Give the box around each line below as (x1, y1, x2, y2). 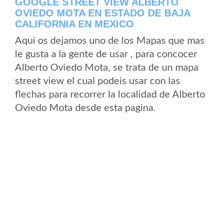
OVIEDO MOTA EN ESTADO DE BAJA (15, 7, 190, 18)
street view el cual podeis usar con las (15, 76, 180, 86)
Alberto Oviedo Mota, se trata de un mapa (15, 63, 199, 73)
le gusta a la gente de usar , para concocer (15, 49, 197, 59)
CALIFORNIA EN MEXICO (15, 18, 134, 29)
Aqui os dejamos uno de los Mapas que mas (15, 36, 205, 46)
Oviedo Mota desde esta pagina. (15, 103, 156, 113)
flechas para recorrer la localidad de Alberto (15, 90, 205, 100)
